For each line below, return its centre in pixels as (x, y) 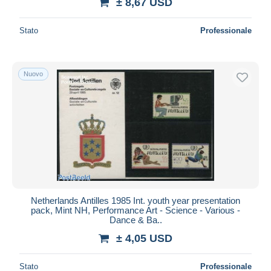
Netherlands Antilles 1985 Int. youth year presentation (135, 200)
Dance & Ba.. (135, 220)
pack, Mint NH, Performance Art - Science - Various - (135, 210)
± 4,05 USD (144, 238)
